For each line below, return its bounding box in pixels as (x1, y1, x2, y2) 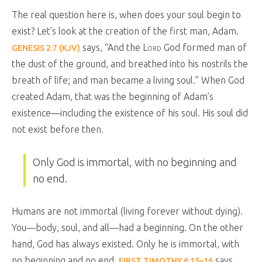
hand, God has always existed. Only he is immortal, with (12, 239, 239, 249)
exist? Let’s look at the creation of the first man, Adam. (12, 26, 239, 36)
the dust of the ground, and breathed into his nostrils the (12, 58, 248, 69)
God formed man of (161, 42, 247, 53)
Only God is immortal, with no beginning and (33, 156, 237, 168)
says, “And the (80, 42, 143, 53)
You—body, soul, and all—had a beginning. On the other (12, 222, 243, 233)
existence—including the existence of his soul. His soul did (12, 108, 248, 118)
